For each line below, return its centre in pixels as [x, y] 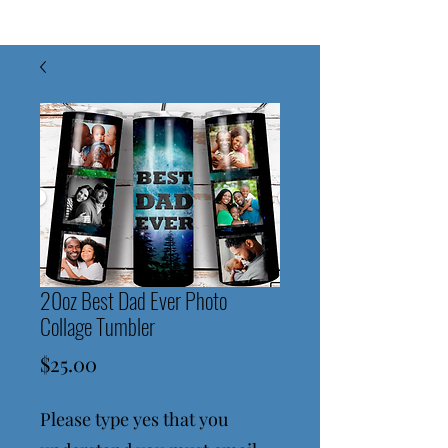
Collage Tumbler [97, 326]
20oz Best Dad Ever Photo [133, 300]
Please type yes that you [134, 419]
